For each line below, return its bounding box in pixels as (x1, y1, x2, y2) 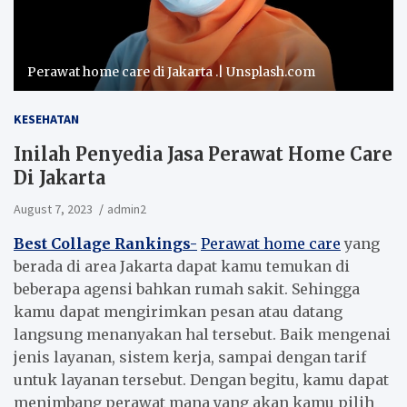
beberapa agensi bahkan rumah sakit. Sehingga (14, 279, 360, 298)
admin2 (107, 200, 146, 217)
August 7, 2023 (14, 200, 93, 217)
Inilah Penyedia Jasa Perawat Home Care (14, 142, 392, 165)
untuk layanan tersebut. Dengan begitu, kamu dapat (14, 370, 389, 389)
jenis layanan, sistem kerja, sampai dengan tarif (14, 347, 366, 366)
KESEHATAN (14, 110, 79, 127)
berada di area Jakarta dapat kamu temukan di (14, 256, 350, 275)
